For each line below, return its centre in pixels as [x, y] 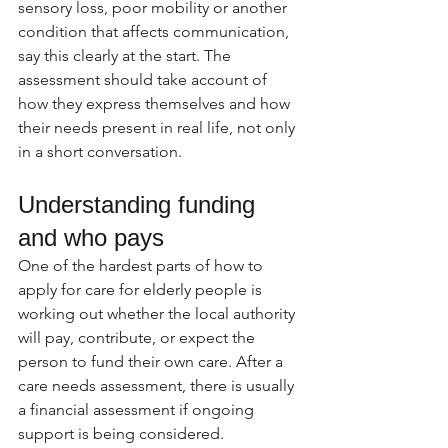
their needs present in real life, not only [158, 127]
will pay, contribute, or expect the [138, 337]
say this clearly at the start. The [126, 55]
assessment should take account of [144, 79]
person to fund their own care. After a [152, 361]
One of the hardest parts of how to [142, 265]
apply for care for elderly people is [142, 289]
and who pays [91, 237]
